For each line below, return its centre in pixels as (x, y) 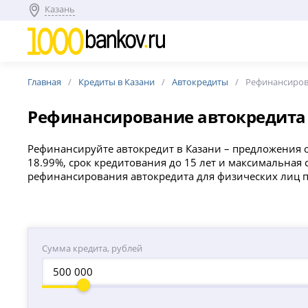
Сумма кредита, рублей (92, 249)
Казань (60, 9)
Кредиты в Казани (117, 82)
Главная (45, 82)
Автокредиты (200, 82)
